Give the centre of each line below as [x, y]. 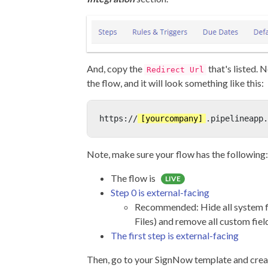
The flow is [134, 178]
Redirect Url [175, 70]
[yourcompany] [172, 119]
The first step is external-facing [175, 236]
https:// [118, 119]
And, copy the [115, 69]
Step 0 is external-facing [160, 193]
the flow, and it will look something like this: [175, 83]
